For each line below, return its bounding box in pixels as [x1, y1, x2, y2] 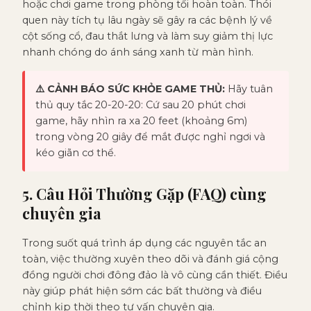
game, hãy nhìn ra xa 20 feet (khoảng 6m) [35, 114, 247, 127]
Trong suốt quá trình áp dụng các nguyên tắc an [22, 236, 267, 249]
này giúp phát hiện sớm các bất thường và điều [22, 284, 262, 297]
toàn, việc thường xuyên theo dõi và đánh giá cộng [22, 252, 278, 265]
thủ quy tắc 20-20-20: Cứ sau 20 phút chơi [35, 98, 246, 111]
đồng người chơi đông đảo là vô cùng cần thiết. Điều [22, 268, 287, 281]
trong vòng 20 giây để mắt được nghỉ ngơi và [35, 130, 265, 143]
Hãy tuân [225, 82, 273, 95]
